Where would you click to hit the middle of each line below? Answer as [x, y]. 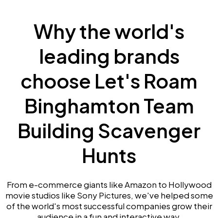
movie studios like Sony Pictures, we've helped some [109, 195]
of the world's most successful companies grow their [109, 206]
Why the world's [109, 31]
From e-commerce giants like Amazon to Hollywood [109, 184]
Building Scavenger [109, 130]
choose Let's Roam [109, 81]
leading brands [109, 56]
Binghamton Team [109, 105]
